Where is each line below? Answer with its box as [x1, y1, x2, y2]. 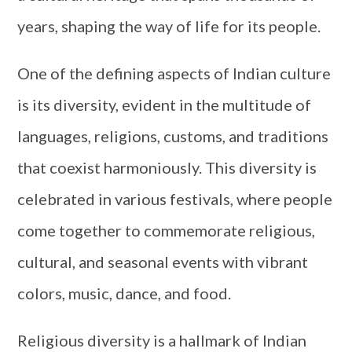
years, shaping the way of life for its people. [17, 16, 321, 35]
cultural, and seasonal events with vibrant [17, 252, 309, 271]
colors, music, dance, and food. [17, 284, 232, 302]
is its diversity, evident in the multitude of [17, 95, 312, 114]
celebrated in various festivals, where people [17, 189, 333, 208]
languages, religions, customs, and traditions [17, 126, 329, 145]
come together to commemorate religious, [17, 221, 316, 240]
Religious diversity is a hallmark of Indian [17, 331, 307, 350]
